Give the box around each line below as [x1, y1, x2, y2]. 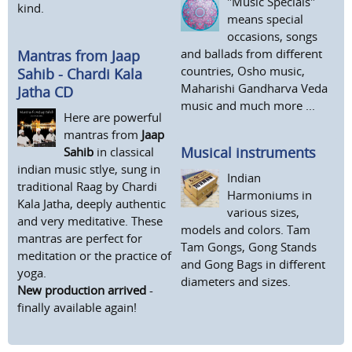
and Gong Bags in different [181, 256, 325, 273]
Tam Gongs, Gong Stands [181, 239, 317, 255]
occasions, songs [227, 27, 317, 44]
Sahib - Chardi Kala [17, 64, 142, 83]
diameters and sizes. [181, 273, 291, 290]
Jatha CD [17, 82, 73, 101]
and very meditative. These [17, 212, 163, 229]
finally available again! [17, 299, 137, 315]
